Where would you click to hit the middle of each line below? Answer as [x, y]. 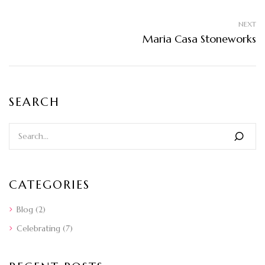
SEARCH [34, 102]
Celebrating [38, 229]
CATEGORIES [49, 185]
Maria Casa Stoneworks [199, 39]
